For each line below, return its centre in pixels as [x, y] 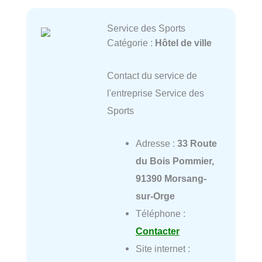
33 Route [197, 144]
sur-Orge [155, 196]
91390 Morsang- [171, 179]
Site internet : [163, 249]
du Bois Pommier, [175, 161]
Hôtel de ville [183, 42]
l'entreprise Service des [155, 93]
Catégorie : [131, 42]
